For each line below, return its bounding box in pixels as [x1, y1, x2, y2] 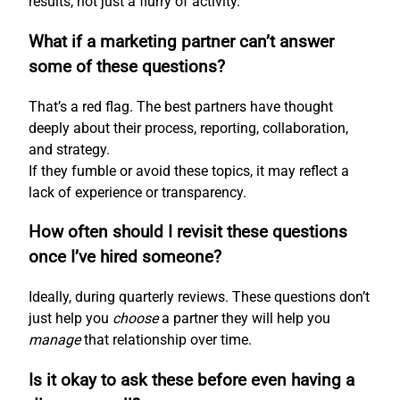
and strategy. [29, 140, 110, 158]
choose [112, 309, 158, 327]
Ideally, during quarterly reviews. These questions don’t [29, 287, 370, 305]
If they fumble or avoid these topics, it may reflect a [29, 162, 349, 179]
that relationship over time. [80, 330, 252, 348]
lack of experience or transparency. [29, 183, 246, 201]
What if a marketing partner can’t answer [29, 31, 334, 52]
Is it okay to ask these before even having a [29, 370, 354, 390]
